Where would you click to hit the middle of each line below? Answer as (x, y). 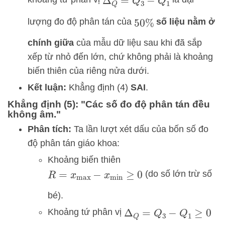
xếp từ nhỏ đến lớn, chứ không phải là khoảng (120, 57)
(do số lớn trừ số (178, 174)
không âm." (34, 114)
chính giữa (51, 42)
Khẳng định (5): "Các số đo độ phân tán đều (109, 104)
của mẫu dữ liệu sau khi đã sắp (138, 42)
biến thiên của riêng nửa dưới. (88, 71)
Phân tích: (49, 129)
